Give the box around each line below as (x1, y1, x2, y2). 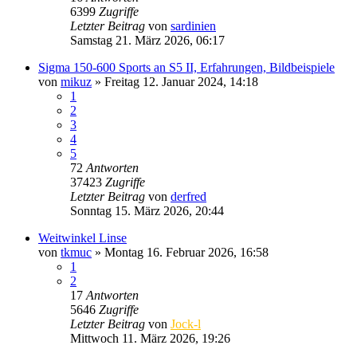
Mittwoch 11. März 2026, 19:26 (70, 331, 230, 345)
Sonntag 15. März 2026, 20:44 (70, 203, 224, 218)
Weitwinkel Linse (38, 230, 127, 245)
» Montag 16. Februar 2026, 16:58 (92, 245, 269, 259)
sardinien (171, 18, 216, 33)
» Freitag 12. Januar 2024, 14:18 (92, 74, 258, 88)
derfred (171, 189, 206, 203)
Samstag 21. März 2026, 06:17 (70, 33, 225, 47)
